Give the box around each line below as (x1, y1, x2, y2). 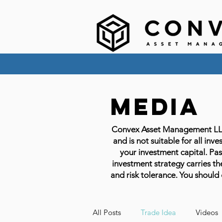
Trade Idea (141, 207, 176, 217)
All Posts (93, 207, 121, 217)
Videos (196, 207, 218, 217)
